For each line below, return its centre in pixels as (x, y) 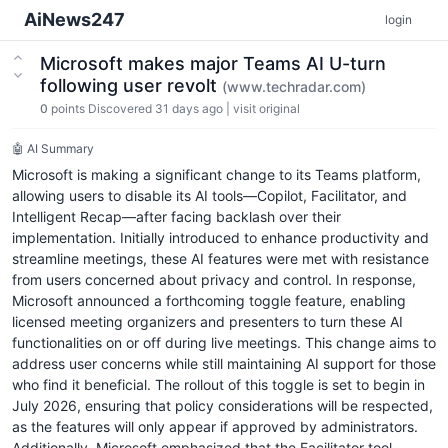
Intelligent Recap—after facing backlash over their (176, 216)
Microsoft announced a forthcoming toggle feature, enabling (209, 300)
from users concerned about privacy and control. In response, (214, 279)
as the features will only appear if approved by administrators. (215, 426)
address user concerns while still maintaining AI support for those (224, 363)
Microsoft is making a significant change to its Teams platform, (216, 174)
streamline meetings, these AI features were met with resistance (220, 258)
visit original (266, 108)
